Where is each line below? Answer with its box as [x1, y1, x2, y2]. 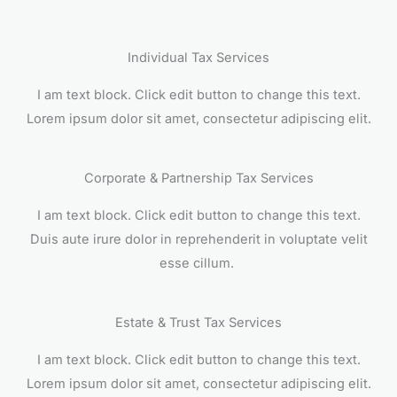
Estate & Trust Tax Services [115, 315, 282, 331]
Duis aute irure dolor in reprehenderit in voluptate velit [29, 231, 368, 248]
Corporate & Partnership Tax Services [83, 170, 314, 187]
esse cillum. [160, 255, 237, 272]
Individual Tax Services [128, 50, 269, 66]
